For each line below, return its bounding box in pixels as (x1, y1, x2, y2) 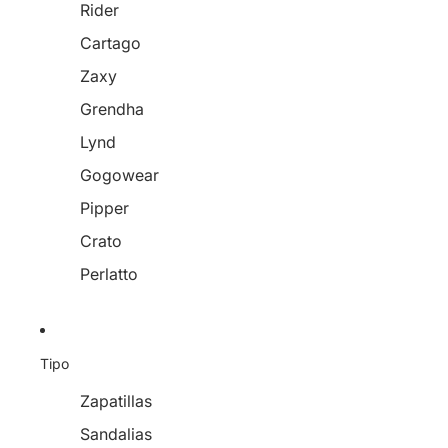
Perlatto (80, 264, 138, 284)
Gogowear (80, 165, 159, 185)
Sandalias (80, 424, 152, 444)
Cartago (80, 33, 141, 53)
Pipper (80, 198, 129, 218)
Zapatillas (80, 391, 152, 411)
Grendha (80, 99, 144, 119)
